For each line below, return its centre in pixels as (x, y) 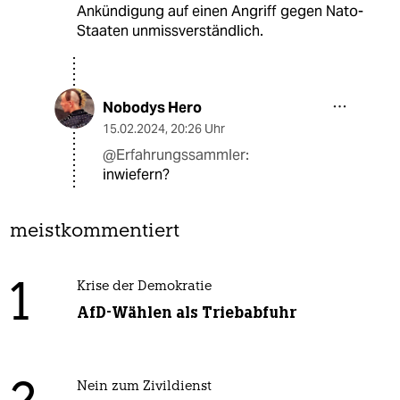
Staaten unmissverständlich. (170, 31)
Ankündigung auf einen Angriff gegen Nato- (220, 12)
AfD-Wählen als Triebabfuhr (186, 313)
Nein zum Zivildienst (144, 387)
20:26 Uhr (198, 129)
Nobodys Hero (152, 108)
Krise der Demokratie (144, 287)
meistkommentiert (95, 232)
